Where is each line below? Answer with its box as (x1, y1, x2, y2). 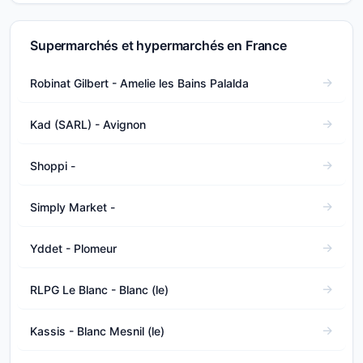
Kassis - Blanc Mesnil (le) (30, 323, 164, 338)
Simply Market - (30, 199, 115, 214)
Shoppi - (30, 158, 75, 173)
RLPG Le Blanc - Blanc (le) (30, 282, 169, 297)
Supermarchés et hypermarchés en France (30, 37, 287, 53)
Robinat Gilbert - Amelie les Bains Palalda (30, 75, 249, 90)
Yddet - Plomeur (30, 241, 117, 255)
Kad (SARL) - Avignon (30, 117, 146, 131)
